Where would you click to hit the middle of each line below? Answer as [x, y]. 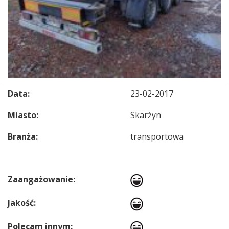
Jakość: [22, 203]
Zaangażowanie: [41, 179]
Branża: [23, 136]
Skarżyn [146, 115]
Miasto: [23, 115]
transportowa [157, 136]
